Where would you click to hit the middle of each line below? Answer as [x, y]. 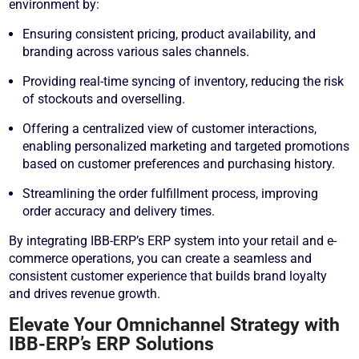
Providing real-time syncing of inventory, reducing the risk [184, 82]
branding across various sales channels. [136, 52]
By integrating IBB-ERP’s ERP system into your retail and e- [173, 241]
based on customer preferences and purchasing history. [179, 164]
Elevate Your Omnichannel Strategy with [175, 325]
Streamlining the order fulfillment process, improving [171, 194]
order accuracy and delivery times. [119, 212]
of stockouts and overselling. [104, 99]
